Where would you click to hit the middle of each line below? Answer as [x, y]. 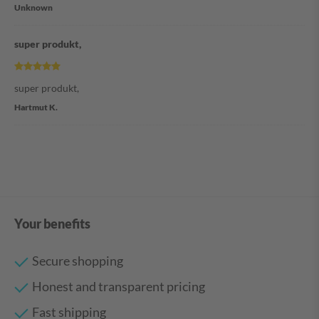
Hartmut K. [36, 108]
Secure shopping [78, 261]
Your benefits [52, 224]
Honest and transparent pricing [119, 287]
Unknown [33, 8]
